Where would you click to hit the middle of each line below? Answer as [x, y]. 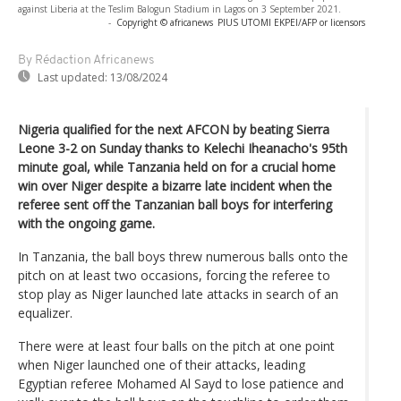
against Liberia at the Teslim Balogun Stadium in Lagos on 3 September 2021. [179, 9]
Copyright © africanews [165, 22]
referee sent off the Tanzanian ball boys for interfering [175, 204]
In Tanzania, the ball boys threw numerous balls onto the [183, 256]
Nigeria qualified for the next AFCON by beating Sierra [174, 129]
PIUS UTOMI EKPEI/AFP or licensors [291, 22]
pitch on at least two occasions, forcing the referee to [174, 275]
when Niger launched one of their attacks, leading [162, 364]
